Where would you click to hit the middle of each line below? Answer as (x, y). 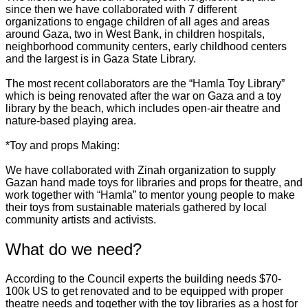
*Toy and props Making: (63, 146)
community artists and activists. (81, 220)
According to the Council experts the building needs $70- (143, 279)
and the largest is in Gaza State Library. (101, 59)
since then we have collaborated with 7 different (121, 10)
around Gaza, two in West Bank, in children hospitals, (135, 34)
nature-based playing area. (71, 121)
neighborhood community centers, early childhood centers (146, 47)
